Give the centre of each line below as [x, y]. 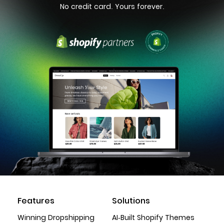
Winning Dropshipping [56, 217]
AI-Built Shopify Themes [153, 217]
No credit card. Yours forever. [112, 6]
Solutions [131, 200]
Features [36, 200]
